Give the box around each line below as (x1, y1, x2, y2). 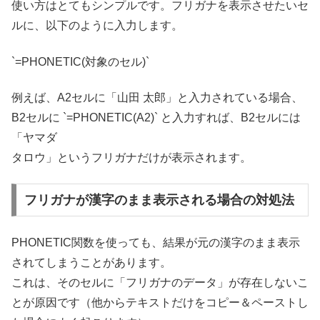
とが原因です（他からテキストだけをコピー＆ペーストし (11, 296, 309, 309)
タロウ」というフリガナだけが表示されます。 (11, 151, 251, 164)
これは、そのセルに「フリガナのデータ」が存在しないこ (11, 276, 309, 289)
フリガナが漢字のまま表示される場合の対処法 (24, 193, 294, 208)
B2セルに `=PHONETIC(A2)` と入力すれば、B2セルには (11, 111, 301, 124)
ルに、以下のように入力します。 (11, 19, 183, 32)
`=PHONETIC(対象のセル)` (11, 55, 149, 68)
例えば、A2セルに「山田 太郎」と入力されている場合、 (11, 91, 303, 104)
